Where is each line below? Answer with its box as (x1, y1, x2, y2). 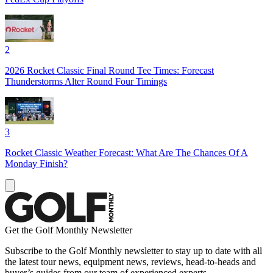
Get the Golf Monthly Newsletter (5, 224, 132, 235)
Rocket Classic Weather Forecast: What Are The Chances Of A (5, 147, 248, 158)
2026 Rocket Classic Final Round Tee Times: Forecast (5, 65, 214, 76)
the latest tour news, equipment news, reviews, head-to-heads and (5, 256, 256, 267)
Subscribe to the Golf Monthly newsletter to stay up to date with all (5, 245, 262, 256)
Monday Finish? (5, 158, 68, 169)
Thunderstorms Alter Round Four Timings (5, 76, 167, 87)
